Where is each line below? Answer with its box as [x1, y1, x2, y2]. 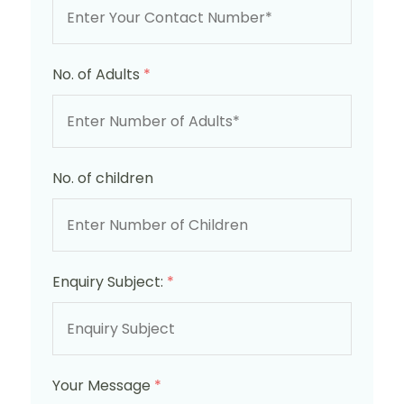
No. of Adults [52, 64, 143, 85]
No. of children [52, 168, 153, 188]
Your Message [52, 375, 154, 396]
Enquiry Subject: [52, 271, 167, 292]
